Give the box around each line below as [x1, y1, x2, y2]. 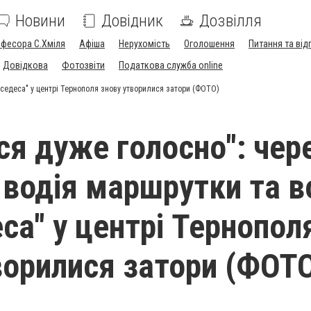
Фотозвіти [62, 60, 105, 71]
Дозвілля [199, 11, 262, 31]
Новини [15, 11, 65, 31]
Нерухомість [119, 38, 170, 49]
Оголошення [184, 38, 235, 49]
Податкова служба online [119, 60, 223, 71]
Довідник [101, 11, 163, 31]
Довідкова [3, 60, 48, 71]
